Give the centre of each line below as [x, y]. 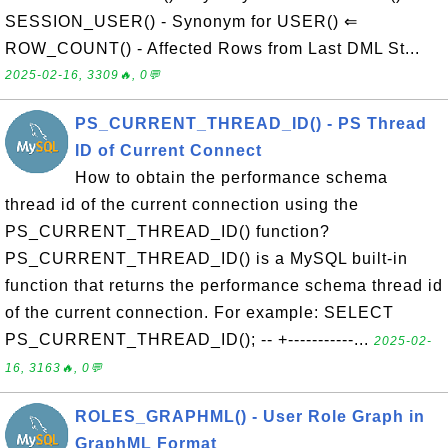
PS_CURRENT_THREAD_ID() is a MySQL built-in [206, 258]
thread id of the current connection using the [182, 204]
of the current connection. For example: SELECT [199, 312]
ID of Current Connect [168, 150]
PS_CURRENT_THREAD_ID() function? [167, 231]
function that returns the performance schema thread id [224, 285]
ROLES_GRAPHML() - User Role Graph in [250, 416]
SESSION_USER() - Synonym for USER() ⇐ [181, 21]
